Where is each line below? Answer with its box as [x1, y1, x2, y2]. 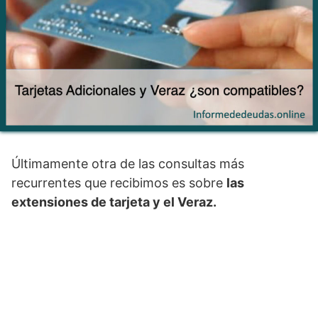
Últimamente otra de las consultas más [11, 155, 244, 171]
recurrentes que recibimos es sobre [11, 175, 226, 190]
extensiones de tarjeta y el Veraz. [11, 194, 216, 209]
